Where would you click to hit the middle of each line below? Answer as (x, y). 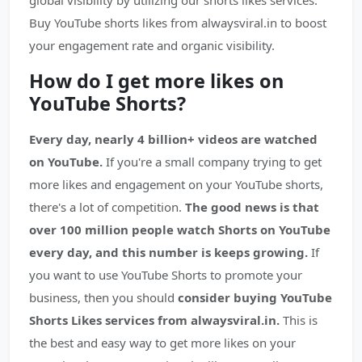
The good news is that (252, 207)
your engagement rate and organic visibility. (152, 45)
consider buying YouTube (253, 297)
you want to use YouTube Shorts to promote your (166, 275)
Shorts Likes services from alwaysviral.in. (154, 320)
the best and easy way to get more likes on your (162, 343)
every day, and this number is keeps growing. (168, 252)
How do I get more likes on (156, 81)
